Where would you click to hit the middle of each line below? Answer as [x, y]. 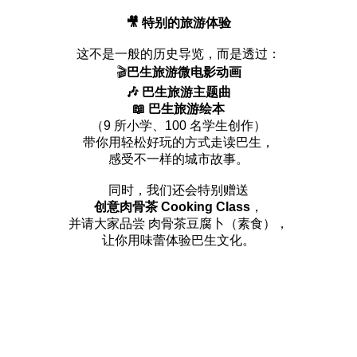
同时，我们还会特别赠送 [178, 190]
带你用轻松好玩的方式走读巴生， [178, 142]
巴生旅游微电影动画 [184, 72]
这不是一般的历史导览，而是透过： [178, 53]
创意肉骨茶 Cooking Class [172, 206]
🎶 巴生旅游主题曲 [178, 92]
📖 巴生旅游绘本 [178, 108]
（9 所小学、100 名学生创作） [178, 125]
